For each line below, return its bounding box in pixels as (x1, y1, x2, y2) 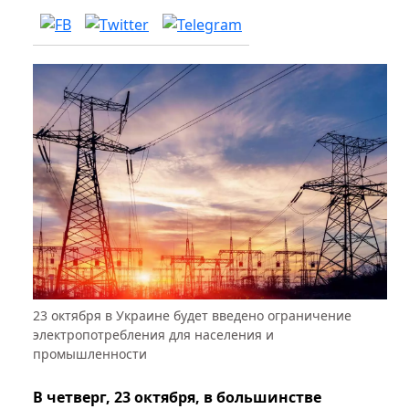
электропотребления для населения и (33, 326, 274, 344)
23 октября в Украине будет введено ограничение (33, 307, 351, 325)
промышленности (33, 345, 147, 363)
